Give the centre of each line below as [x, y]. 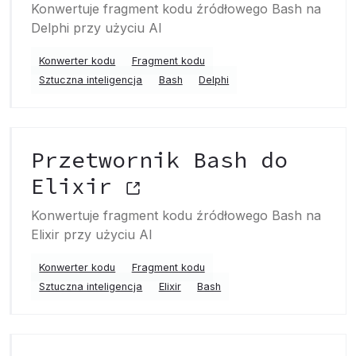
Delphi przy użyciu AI [97, 28]
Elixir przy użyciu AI [92, 234]
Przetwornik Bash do [159, 160]
